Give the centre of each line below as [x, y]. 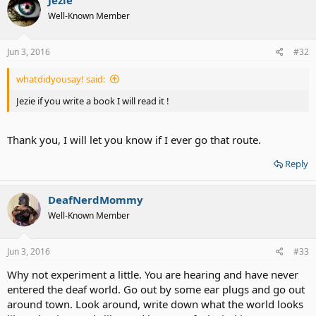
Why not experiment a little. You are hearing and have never [153, 274]
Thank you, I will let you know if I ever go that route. [134, 139]
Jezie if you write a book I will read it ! [93, 101]
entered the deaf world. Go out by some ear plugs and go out [156, 289]
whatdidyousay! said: [61, 79]
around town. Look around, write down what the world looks [155, 304]
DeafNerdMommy [96, 199]
